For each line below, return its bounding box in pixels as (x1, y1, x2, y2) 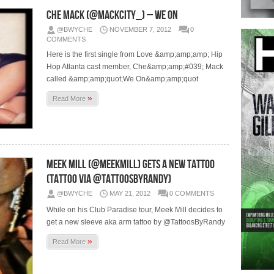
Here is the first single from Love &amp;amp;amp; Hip (46, 50, 223, 59)
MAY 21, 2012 (109, 189, 151, 197)
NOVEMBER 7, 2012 (109, 25, 172, 33)
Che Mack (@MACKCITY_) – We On (46, 7, 179, 23)
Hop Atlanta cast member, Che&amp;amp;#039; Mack (46, 62, 224, 71)
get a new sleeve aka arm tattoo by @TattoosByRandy (46, 217, 226, 226)
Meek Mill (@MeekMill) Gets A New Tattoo (46, 157, 215, 172)
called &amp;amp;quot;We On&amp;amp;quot (46, 74, 199, 83)
